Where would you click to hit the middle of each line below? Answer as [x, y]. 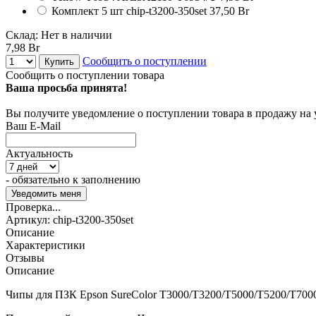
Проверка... [33, 207]
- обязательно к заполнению [73, 179]
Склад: [23, 35]
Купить [59, 61]
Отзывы [25, 257]
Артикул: [29, 219]
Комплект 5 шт [87, 11]
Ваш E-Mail [33, 126]
